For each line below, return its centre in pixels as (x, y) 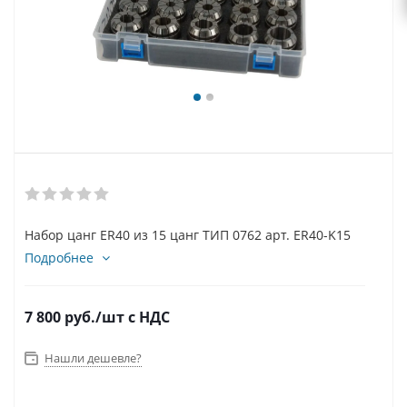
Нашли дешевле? (93, 358)
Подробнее (59, 258)
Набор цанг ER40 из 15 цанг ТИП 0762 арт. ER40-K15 (188, 235)
